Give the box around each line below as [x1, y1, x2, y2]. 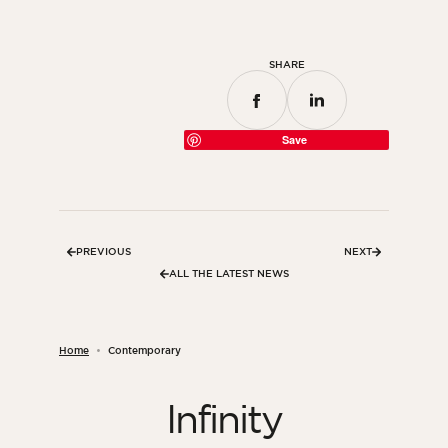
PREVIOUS [76, 245, 131, 259]
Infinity [166, 394, 282, 444]
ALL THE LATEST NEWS [168, 267, 289, 281]
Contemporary [108, 344, 181, 358]
